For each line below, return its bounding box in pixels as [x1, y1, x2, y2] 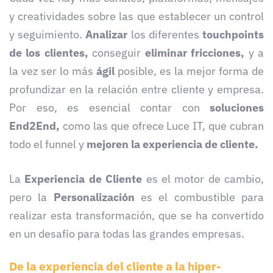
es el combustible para [134, 190, 264, 204]
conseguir [92, 45, 145, 60]
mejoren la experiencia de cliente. [87, 136, 258, 151]
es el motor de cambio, [142, 171, 264, 186]
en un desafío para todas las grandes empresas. [9, 226, 244, 241]
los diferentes [130, 27, 199, 41]
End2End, [9, 118, 60, 133]
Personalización [53, 190, 135, 204]
